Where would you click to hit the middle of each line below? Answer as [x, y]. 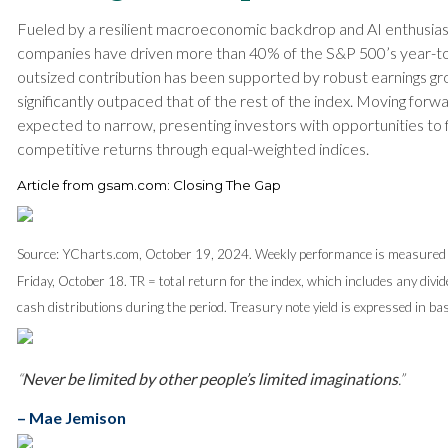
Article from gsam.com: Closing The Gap [149, 185]
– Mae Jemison [71, 417]
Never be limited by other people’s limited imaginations [210, 378]
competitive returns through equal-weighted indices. [193, 148]
